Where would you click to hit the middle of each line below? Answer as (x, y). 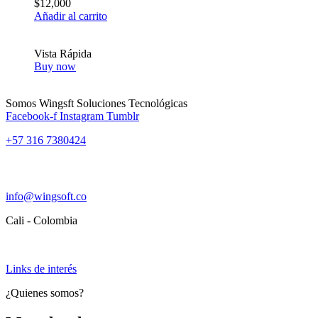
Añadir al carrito (71, 16)
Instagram (82, 116)
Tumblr (123, 116)
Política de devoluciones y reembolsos (91, 244)
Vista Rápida (63, 53)
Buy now (55, 66)
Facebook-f (31, 116)
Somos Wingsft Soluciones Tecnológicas (97, 103)
